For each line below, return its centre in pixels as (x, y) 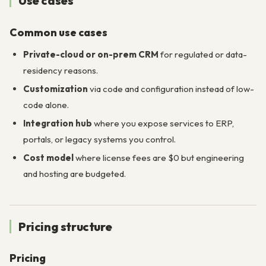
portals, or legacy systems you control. (99, 139)
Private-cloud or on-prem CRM (91, 55)
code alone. (46, 105)
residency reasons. (60, 71)
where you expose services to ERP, (163, 123)
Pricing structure (65, 226)
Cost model (48, 157)
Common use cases (58, 32)
